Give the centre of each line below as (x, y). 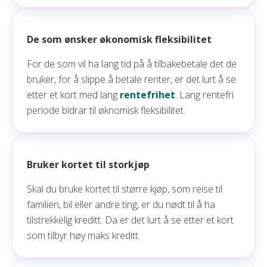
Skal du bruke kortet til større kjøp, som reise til (125, 189)
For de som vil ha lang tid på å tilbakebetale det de (132, 64)
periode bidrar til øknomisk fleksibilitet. (107, 110)
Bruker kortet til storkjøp (88, 164)
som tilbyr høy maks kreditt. (85, 235)
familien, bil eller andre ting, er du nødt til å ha (121, 204)
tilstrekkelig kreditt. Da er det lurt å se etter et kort (130, 220)
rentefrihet (148, 95)
